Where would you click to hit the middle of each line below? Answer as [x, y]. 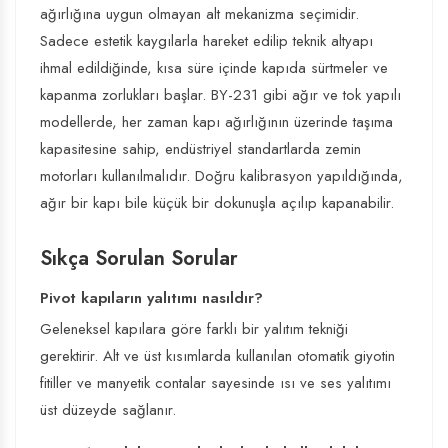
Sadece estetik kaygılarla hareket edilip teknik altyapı [206, 41]
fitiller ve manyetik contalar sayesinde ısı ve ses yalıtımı [215, 383]
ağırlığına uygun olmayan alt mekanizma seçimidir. [199, 14]
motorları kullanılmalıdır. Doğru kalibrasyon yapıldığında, [221, 176]
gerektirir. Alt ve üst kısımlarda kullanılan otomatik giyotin [217, 356]
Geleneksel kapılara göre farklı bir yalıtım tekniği [194, 329]
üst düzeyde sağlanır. [108, 410]
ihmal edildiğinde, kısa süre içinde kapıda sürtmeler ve [214, 68]
